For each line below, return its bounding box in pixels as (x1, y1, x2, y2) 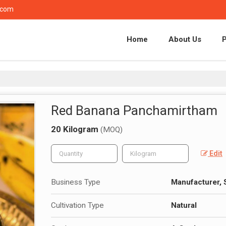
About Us (168, 34, 201, 44)
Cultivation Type (51, 200, 104, 210)
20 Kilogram (51, 124, 100, 134)
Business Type (51, 177, 100, 187)
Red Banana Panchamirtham (51, 102, 217, 118)
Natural (171, 200, 197, 210)
